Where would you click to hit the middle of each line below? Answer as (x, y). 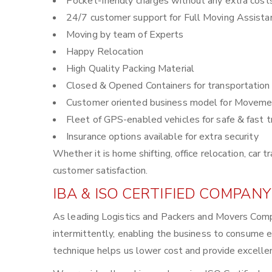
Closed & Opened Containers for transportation (168, 86)
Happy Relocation (105, 52)
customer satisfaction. (100, 171)
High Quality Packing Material (130, 69)
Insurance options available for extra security (162, 137)
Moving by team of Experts (125, 35)
